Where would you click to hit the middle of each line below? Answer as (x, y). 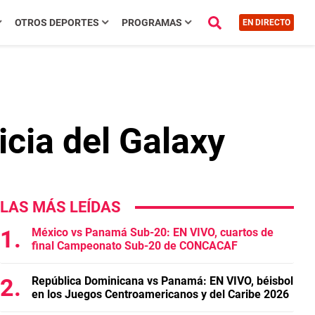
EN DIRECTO (266, 22)
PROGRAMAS (152, 22)
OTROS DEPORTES (57, 22)
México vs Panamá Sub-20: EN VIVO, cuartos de (153, 232)
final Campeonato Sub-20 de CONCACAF (135, 246)
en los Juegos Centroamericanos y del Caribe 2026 (160, 294)
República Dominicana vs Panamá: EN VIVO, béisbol (162, 281)
